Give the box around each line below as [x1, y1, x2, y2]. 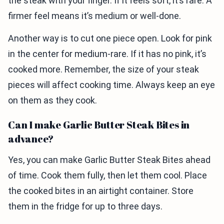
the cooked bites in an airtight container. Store [8, 185, 193, 196]
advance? [8, 132, 53, 146]
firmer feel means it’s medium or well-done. [8, 10, 181, 21]
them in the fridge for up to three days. [8, 201, 162, 212]
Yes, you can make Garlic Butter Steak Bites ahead [8, 154, 210, 165]
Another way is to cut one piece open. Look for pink [8, 33, 212, 44]
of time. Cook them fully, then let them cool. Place [8, 170, 207, 181]
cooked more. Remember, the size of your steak [8, 64, 199, 75]
